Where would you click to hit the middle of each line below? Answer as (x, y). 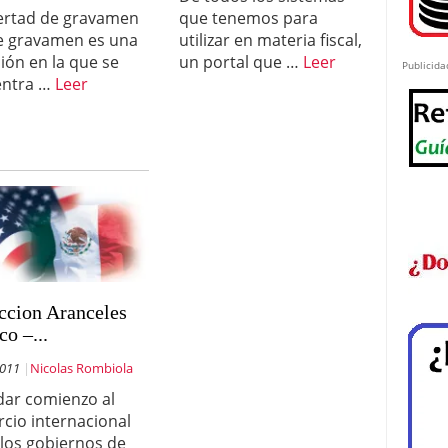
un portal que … (240, 62)
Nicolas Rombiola (82, 368)
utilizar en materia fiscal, (270, 40)
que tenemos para (248, 18)
